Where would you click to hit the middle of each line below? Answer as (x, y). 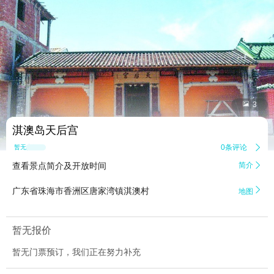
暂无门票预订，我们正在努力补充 (76, 252)
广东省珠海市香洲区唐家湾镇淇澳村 (81, 191)
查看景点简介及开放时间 (59, 166)
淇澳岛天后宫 (45, 131)
